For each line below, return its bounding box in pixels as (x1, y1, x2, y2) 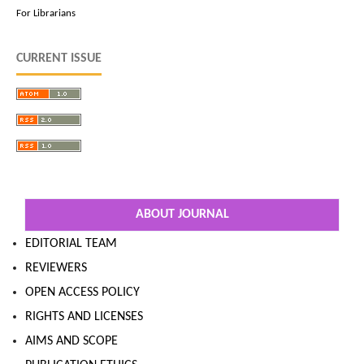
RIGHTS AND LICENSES (25, 310, 143, 324)
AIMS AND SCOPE (25, 335, 118, 349)
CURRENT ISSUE (16, 52, 102, 66)
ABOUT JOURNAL (135, 208, 229, 222)
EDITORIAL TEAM (25, 237, 117, 251)
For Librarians (16, 8, 76, 19)
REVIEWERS (25, 262, 87, 275)
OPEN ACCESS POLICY (25, 286, 140, 300)
